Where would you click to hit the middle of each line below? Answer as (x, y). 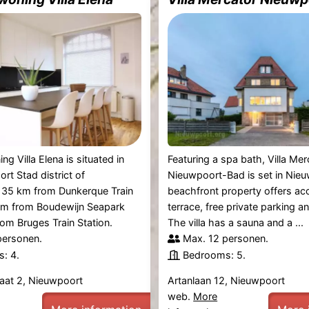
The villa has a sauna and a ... (236, 222)
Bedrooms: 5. (215, 255)
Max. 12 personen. (226, 238)
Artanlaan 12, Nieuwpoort (227, 280)
